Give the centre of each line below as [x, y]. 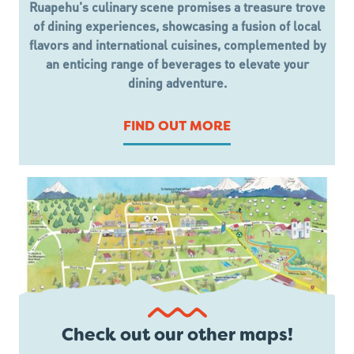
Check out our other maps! [177, 337]
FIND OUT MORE [177, 128]
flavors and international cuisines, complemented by [177, 45]
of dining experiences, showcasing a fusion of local [177, 26]
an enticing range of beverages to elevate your [177, 64]
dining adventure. [177, 83]
